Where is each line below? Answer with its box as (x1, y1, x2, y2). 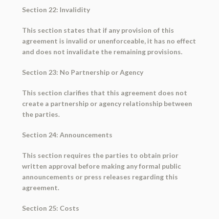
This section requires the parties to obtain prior (22, 151, 178, 160)
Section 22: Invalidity (22, 5, 90, 14)
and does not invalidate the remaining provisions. (22, 47, 182, 56)
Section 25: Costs (22, 204, 79, 213)
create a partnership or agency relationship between (22, 99, 192, 108)
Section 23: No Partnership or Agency (22, 68, 143, 77)
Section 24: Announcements (22, 131, 112, 139)
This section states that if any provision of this (22, 26, 174, 35)
